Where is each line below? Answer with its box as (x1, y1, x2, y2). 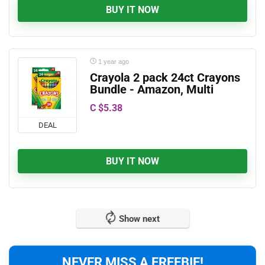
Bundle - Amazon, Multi (90, 83, 214, 97)
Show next (118, 214, 160, 225)
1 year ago (96, 58, 129, 66)
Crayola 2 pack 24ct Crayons (90, 71, 240, 85)
